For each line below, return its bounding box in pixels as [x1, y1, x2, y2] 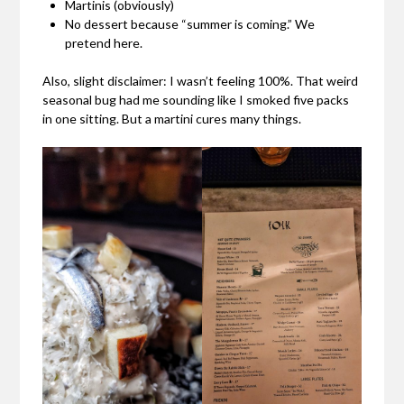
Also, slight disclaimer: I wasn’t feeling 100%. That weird [42, 72, 359, 88]
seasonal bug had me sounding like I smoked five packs [42, 91, 350, 107]
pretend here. [65, 34, 143, 50]
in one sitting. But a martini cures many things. [42, 110, 302, 126]
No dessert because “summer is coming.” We [65, 15, 316, 32]
